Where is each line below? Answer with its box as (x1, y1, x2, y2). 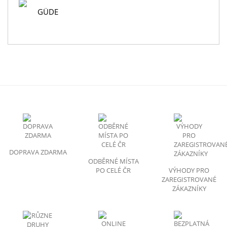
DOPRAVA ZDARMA (9, 147, 67, 157)
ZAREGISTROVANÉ (162, 175, 217, 184)
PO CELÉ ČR (96, 166, 131, 175)
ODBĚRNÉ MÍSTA (88, 157, 139, 166)
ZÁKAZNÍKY (172, 184, 206, 193)
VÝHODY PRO (169, 166, 210, 175)
